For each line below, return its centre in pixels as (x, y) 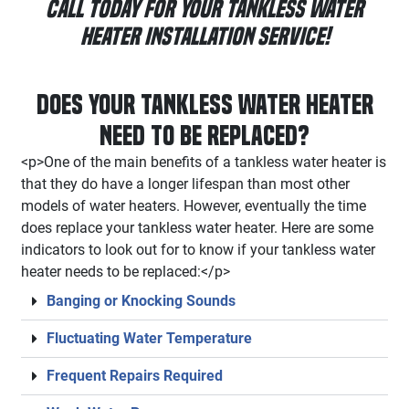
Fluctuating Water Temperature (149, 338)
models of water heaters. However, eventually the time (194, 205)
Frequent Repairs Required (135, 375)
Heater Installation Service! (204, 36)
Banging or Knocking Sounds (141, 300)
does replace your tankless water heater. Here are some (197, 227)
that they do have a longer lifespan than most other (185, 184)
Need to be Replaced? (204, 135)
